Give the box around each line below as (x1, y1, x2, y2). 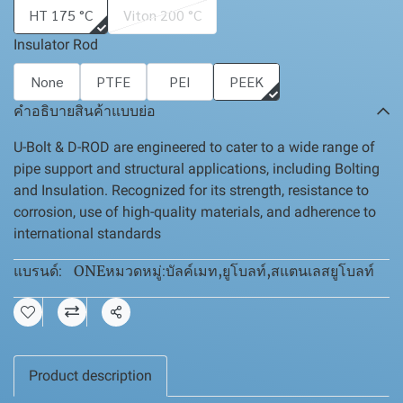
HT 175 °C (29, 5, 93, 24)
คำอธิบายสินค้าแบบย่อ (13, 103, 156, 120)
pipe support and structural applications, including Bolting (13, 160, 380, 177)
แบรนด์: (13, 263, 62, 280)
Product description (29, 367, 152, 384)
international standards (13, 225, 161, 242)
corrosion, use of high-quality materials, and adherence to (13, 203, 376, 220)
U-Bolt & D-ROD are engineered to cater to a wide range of (13, 139, 375, 156)
